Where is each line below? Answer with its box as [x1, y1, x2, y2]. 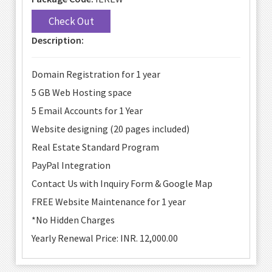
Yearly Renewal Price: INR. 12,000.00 [32, 232, 178, 245]
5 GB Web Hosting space [32, 86, 132, 99]
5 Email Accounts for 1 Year [32, 104, 143, 117]
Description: [32, 34, 84, 47]
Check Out [48, 15, 94, 29]
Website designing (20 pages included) [32, 123, 190, 135]
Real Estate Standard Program [32, 141, 160, 154]
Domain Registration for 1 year [32, 68, 161, 81]
